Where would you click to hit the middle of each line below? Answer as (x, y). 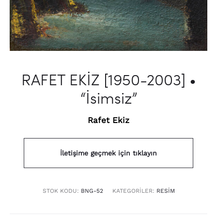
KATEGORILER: (134, 191)
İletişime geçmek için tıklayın (108, 153)
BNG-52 (92, 191)
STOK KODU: (62, 191)
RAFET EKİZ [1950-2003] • (108, 79)
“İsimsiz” (108, 98)
